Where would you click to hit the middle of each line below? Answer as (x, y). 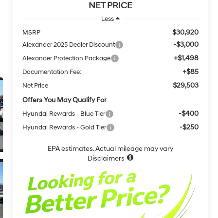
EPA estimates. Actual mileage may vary (111, 148)
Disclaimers (106, 158)
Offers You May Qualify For (65, 100)
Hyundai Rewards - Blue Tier (64, 114)
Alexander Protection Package (67, 58)
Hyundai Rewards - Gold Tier (64, 127)
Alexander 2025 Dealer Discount (69, 45)
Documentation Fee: (52, 72)
